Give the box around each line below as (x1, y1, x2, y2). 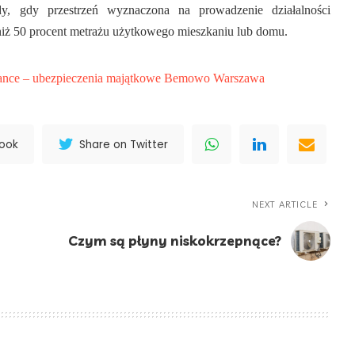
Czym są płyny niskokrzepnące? (68, 232, 282, 250)
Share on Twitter (79, 136, 169, 152)
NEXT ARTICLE (252, 199, 319, 211)
